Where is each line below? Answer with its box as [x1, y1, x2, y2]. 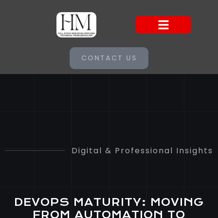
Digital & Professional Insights [72, 145, 213, 156]
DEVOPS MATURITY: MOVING [14, 196, 204, 209]
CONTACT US [81, 53, 137, 63]
